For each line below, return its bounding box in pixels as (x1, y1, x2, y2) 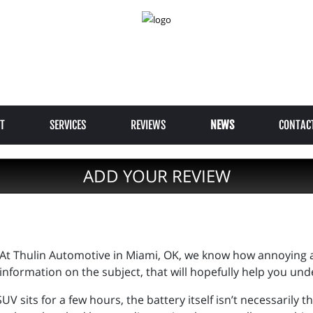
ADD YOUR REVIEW (82, 164, 231, 187)
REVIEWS (130, 118, 166, 132)
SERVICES (49, 118, 86, 132)
